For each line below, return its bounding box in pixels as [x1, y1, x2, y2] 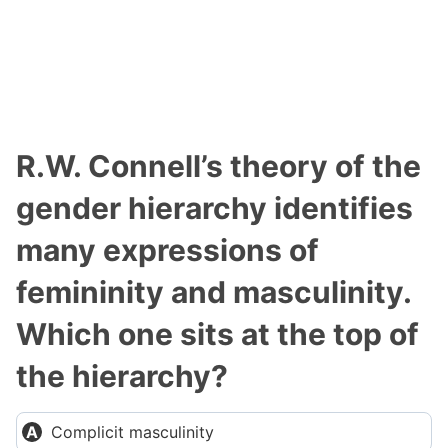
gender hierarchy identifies [16, 190, 413, 226]
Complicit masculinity [51, 422, 214, 442]
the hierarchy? [16, 358, 228, 394]
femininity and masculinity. [16, 274, 411, 310]
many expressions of [16, 232, 319, 268]
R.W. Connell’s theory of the [16, 148, 421, 184]
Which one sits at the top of [16, 316, 419, 352]
